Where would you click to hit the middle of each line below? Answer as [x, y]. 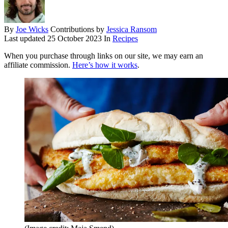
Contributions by [78, 30]
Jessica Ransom [132, 30]
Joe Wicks [32, 30]
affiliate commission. [38, 65]
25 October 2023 [75, 39]
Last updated [26, 39]
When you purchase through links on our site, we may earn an [104, 56]
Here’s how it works [105, 65]
